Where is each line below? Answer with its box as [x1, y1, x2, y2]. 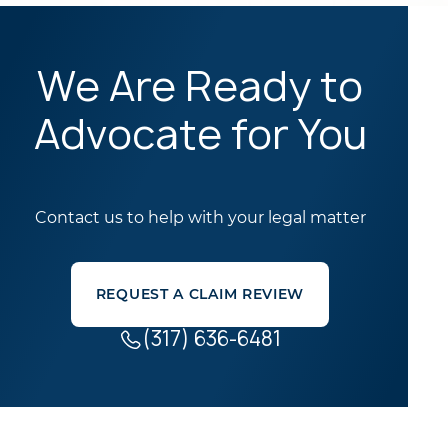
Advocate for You [33, 106, 367, 162]
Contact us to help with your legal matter [34, 208, 366, 227]
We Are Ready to [37, 58, 363, 114]
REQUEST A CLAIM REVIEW [95, 285, 305, 303]
